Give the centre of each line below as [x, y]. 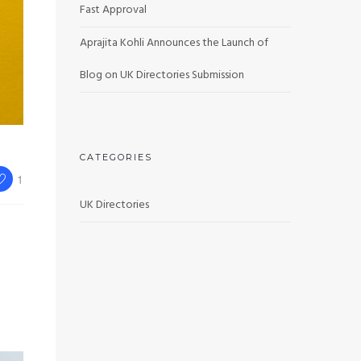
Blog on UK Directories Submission [162, 75]
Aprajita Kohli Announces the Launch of [174, 43]
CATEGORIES [116, 157]
